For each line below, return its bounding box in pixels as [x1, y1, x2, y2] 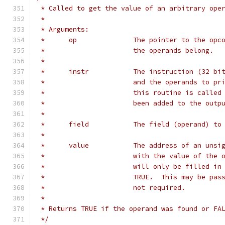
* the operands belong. [133, 46, 213, 55]
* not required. [133, 183, 185, 192]
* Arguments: [37, 25, 89, 34]
